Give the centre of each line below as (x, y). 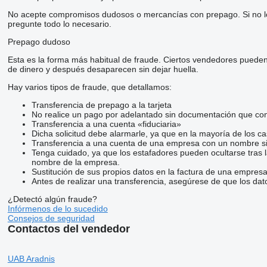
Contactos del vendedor (69, 229)
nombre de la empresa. (75, 162)
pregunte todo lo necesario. (59, 24)
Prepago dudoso (39, 41)
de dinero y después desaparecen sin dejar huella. (103, 69)
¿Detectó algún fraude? (52, 199)
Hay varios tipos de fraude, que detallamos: (89, 87)
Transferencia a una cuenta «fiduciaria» (106, 124)
